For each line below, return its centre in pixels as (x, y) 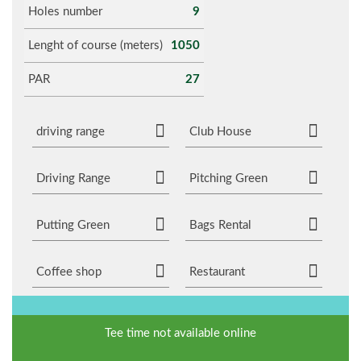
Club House (220, 132)
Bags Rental (220, 225)
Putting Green (73, 225)
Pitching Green (228, 178)
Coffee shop (69, 272)
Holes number (65, 12)
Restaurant (217, 272)
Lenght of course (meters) (95, 46)
